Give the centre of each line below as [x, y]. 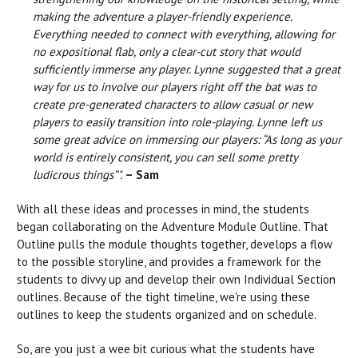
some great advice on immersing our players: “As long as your [187, 140]
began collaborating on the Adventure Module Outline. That [173, 227]
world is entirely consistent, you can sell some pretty [165, 157]
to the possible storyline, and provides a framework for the [169, 262]
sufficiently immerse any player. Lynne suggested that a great [187, 70]
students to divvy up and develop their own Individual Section [176, 280]
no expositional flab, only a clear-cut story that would [167, 52]
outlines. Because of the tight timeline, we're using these [163, 297]
